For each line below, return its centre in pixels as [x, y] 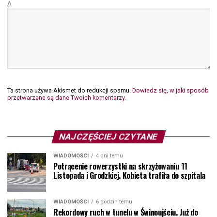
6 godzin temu [114, 201]
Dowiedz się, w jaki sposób [170, 90]
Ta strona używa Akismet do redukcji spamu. [70, 90]
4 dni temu [109, 155]
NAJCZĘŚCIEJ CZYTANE [108, 136]
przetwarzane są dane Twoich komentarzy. [67, 97]
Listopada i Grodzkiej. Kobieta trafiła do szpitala [129, 175]
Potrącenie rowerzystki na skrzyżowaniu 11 [120, 166]
